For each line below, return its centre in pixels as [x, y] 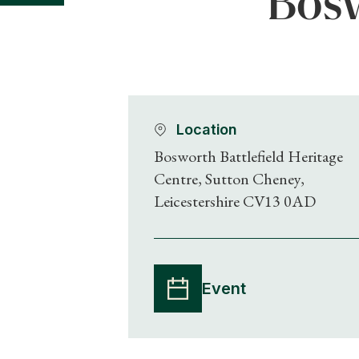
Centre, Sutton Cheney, [229, 178]
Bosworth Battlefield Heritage [248, 156]
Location [207, 129]
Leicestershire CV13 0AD [235, 201]
